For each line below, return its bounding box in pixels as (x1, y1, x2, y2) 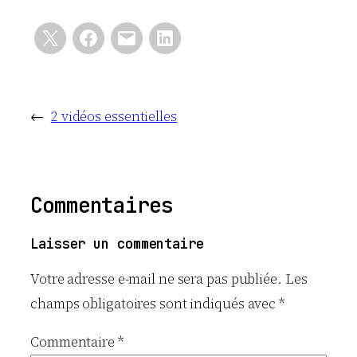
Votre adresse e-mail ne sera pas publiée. (30, 269, 282, 288)
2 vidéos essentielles (50, 107, 177, 126)
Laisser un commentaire (30, 235, 204, 253)
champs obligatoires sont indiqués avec (30, 293, 280, 313)
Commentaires (30, 192, 173, 219)
